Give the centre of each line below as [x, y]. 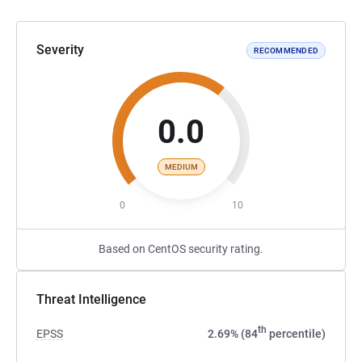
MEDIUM [181, 166]
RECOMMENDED [286, 50]
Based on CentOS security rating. [181, 249]
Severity [60, 50]
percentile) [296, 334]
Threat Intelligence [91, 299]
